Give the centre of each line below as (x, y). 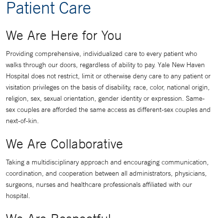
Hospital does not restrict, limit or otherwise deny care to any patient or (108, 76)
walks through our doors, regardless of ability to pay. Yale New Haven (105, 65)
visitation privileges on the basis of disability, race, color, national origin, (108, 87)
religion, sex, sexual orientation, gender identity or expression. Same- (105, 98)
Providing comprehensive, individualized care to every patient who (101, 54)
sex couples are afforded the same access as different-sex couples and (108, 109)
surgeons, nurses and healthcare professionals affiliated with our (99, 184)
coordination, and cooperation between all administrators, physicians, (106, 173)
